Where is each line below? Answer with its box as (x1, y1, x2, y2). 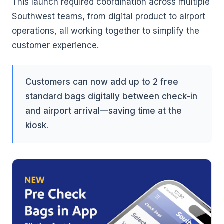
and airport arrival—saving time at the (25, 106, 182, 116)
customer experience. (12, 40, 99, 50)
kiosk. (25, 120, 48, 130)
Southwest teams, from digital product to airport (12, 11, 205, 21)
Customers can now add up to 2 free (25, 77, 178, 87)
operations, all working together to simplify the (12, 26, 199, 36)
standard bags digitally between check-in (25, 91, 197, 101)
